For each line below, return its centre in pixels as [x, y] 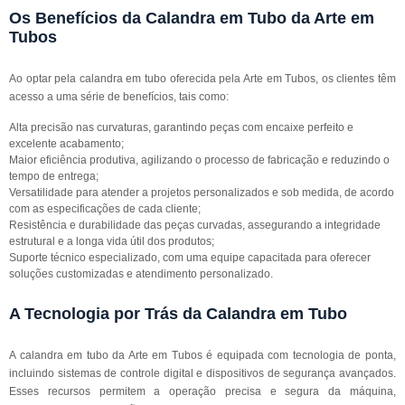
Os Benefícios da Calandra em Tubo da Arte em [192, 18]
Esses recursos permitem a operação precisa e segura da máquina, [202, 391]
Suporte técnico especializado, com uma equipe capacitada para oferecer [190, 258]
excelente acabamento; [66, 144]
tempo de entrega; [54, 176]
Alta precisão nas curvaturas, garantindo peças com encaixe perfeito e [181, 127]
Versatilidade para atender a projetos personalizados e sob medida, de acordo [202, 193]
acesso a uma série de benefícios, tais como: [119, 97]
